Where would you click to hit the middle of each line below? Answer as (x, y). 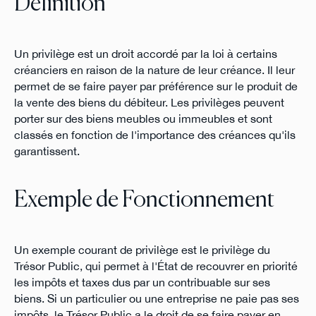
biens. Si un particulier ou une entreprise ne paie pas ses (156, 299)
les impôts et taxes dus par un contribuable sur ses (142, 282)
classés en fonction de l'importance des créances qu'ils (154, 134)
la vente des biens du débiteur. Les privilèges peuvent (149, 102)
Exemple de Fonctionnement (144, 201)
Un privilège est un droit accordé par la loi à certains (145, 53)
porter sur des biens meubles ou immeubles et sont (143, 118)
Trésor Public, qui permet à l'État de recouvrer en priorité (156, 266)
